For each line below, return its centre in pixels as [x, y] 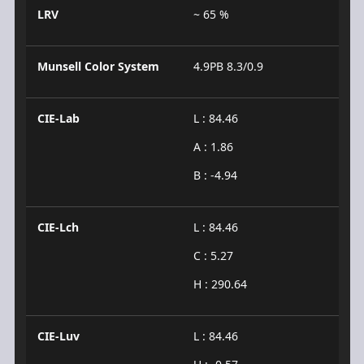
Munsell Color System [98, 66]
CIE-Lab [58, 118]
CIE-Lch [58, 227]
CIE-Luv [58, 336]
